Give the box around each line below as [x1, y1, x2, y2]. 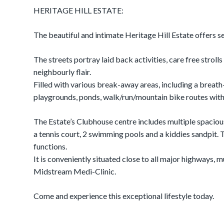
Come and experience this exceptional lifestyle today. [33, 191, 214, 200]
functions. [33, 141, 67, 151]
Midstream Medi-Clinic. [33, 166, 116, 176]
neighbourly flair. [33, 67, 91, 76]
